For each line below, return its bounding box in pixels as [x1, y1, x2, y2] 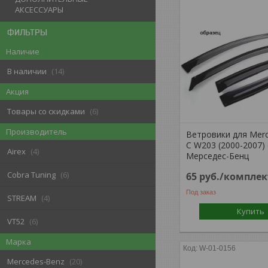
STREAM [7, 193, 36, 204]
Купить [237, 206, 265, 217]
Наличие [6, 46, 39, 57]
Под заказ [186, 188, 217, 196]
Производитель [6, 126, 67, 138]
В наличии [7, 66, 47, 77]
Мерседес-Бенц [186, 150, 249, 162]
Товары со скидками [7, 106, 85, 117]
